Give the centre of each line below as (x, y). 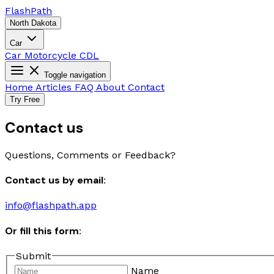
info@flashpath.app (51, 206)
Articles (55, 87)
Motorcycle (52, 55)
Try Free (25, 99)
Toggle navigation (75, 75)
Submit (33, 256)
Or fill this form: (43, 231)
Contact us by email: (55, 180)
